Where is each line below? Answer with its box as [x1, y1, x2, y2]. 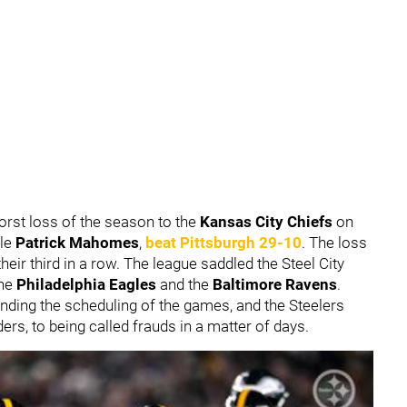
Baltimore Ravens [213, 275, 337, 293]
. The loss [302, 233, 367, 252]
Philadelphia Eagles [16, 275, 156, 293]
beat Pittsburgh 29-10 [145, 233, 302, 252]
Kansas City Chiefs [200, 213, 333, 231]
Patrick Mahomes [15, 233, 139, 252]
